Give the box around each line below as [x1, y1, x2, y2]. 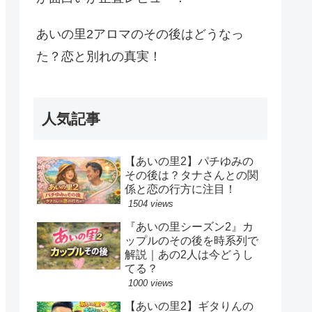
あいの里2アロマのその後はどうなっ [36, 27, 244, 42]
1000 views [128, 277, 173, 288]
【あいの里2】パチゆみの [125, 155, 253, 167]
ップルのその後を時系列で [125, 234, 258, 247]
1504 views [128, 198, 173, 209]
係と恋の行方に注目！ [125, 182, 236, 195]
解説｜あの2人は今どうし [125, 248, 253, 260]
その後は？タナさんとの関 [125, 169, 258, 181]
